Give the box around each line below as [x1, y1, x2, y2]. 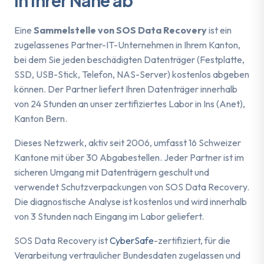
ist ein [207, 24, 232, 36]
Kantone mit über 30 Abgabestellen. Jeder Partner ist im [14, 151, 244, 163]
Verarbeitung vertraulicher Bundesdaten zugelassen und [14, 249, 240, 261]
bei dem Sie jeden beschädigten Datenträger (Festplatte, [14, 53, 245, 65]
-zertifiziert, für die [154, 234, 230, 246]
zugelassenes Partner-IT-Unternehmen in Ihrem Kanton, [14, 38, 240, 51]
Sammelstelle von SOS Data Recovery [34, 24, 207, 36]
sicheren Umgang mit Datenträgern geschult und [14, 166, 209, 178]
